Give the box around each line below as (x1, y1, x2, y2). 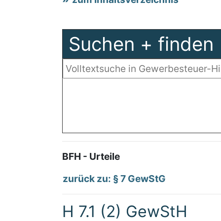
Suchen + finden (69, 33, 214, 55)
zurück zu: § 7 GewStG (63, 173, 166, 184)
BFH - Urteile (62, 150, 120, 162)
